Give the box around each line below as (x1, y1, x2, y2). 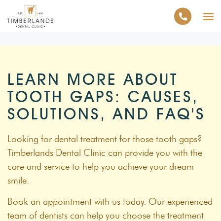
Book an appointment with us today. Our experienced (7, 196, 213, 207)
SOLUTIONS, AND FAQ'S (7, 104, 205, 123)
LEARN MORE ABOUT (7, 70, 178, 89)
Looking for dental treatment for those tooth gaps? (7, 133, 202, 145)
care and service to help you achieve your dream (7, 161, 194, 172)
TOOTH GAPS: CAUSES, (7, 87, 199, 106)
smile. (7, 175, 29, 186)
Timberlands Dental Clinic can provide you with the (7, 147, 202, 158)
